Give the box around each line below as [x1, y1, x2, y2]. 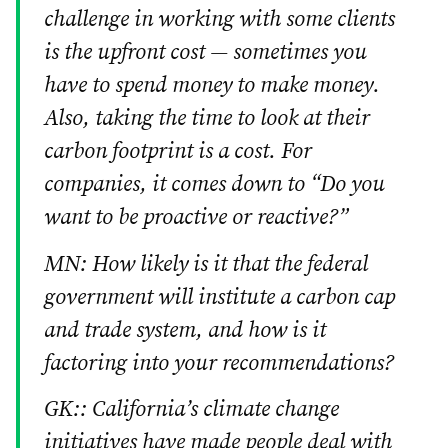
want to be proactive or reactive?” [44, 204, 348, 232]
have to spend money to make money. [44, 72, 380, 100]
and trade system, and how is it [44, 316, 326, 344]
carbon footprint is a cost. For [44, 138, 312, 166]
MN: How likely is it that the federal [44, 250, 368, 278]
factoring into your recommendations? [44, 349, 394, 377]
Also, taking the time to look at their [44, 105, 370, 133]
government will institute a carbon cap [44, 283, 395, 311]
